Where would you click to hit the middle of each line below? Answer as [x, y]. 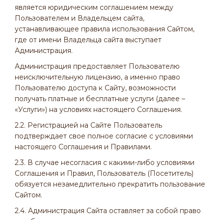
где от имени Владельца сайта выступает [88, 40]
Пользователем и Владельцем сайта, [80, 18]
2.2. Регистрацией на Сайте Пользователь [88, 125]
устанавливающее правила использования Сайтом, [105, 29]
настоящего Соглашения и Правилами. [83, 147]
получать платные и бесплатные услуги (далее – [100, 99]
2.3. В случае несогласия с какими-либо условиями [105, 163]
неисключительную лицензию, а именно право [97, 77]
